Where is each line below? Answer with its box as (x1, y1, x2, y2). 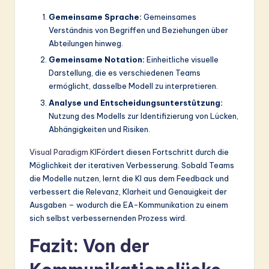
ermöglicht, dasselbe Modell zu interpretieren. (49, 81, 218, 91)
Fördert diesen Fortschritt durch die (97, 147, 229, 157)
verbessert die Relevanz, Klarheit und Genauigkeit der (29, 186, 227, 196)
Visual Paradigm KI (29, 147, 97, 157)
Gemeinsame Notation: (49, 55, 145, 65)
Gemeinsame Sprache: (49, 12, 142, 22)
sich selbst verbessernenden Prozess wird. (29, 213, 187, 223)
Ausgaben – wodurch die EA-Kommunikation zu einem (29, 199, 228, 210)
